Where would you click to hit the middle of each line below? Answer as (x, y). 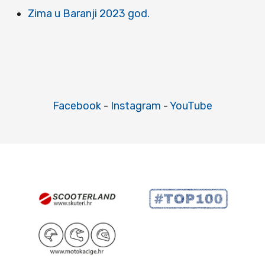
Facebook (77, 106)
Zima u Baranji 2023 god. (89, 14)
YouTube (191, 106)
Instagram (136, 106)
